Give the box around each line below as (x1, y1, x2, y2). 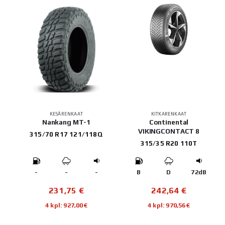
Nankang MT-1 (42, 118, 91, 126)
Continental (149, 118, 189, 126)
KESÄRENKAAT (49, 110, 83, 117)
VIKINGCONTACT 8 (138, 127, 199, 135)
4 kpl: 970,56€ (148, 201, 190, 209)
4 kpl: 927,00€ (45, 201, 87, 209)
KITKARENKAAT (151, 110, 187, 117)
